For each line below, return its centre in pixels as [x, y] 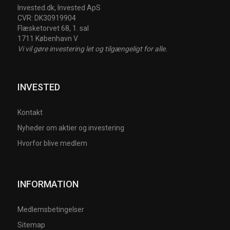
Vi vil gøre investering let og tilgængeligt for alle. [93, 49]
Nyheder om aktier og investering [71, 128]
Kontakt [30, 113]
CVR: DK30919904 [47, 18]
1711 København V [48, 39]
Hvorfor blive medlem [53, 143]
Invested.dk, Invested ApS [59, 8]
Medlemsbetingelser [51, 210]
